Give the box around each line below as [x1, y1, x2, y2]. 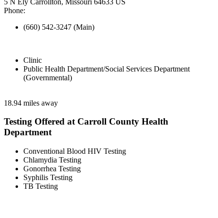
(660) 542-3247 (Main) [23, 22, 94, 31]
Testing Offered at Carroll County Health [4, 116, 168, 127]
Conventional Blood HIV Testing [23, 147, 126, 156]
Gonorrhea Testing [23, 164, 81, 173]
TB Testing [23, 182, 58, 191]
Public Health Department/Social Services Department [23, 64, 190, 73]
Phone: [4, 6, 25, 15]
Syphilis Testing [23, 173, 73, 182]
